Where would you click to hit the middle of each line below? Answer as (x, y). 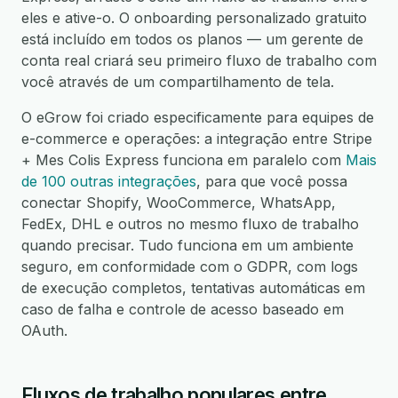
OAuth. (44, 330)
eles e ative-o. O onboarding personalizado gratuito (194, 18)
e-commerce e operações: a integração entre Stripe (197, 139)
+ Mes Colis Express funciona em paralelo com (183, 160)
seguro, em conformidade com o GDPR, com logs (190, 267)
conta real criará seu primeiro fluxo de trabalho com (199, 60)
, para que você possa (272, 181)
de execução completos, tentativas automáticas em (193, 288)
